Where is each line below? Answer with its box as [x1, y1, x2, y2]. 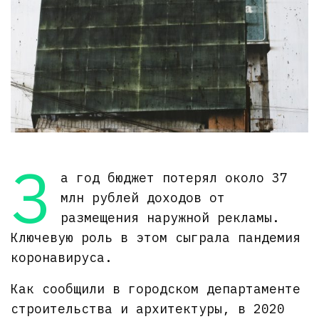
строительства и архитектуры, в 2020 [11, 300, 286, 317]
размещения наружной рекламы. [60, 209, 280, 226]
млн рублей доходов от [60, 189, 225, 206]
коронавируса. [11, 249, 113, 266]
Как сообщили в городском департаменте [11, 280, 301, 297]
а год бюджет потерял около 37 [60, 169, 288, 186]
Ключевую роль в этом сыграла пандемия [11, 229, 301, 246]
